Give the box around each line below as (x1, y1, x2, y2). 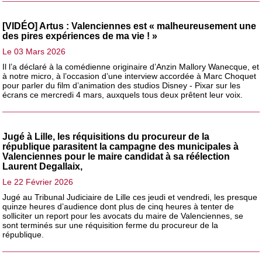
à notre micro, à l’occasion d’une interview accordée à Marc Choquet (2, 71, 257, 81)
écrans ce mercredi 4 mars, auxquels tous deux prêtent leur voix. (2, 89, 243, 99)
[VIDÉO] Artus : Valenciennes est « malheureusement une (2, 20, 257, 31)
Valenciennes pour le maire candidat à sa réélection (2, 151, 230, 161)
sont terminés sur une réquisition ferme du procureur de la (2, 220, 219, 230)
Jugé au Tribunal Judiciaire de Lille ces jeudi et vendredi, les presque (2, 192, 258, 202)
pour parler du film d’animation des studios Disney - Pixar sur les (2, 80, 241, 90)
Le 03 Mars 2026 (2, 46, 66, 56)
